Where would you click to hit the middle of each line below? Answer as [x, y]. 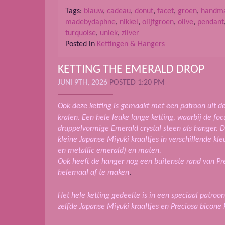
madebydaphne [90, 22]
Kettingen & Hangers [131, 44]
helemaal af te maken [93, 173]
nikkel [129, 22]
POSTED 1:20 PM [137, 83]
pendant [211, 22]
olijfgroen [158, 22]
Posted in [81, 44]
